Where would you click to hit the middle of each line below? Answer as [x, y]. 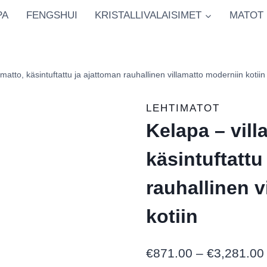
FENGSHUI [52, 15]
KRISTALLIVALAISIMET [148, 15]
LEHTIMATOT [183, 108]
